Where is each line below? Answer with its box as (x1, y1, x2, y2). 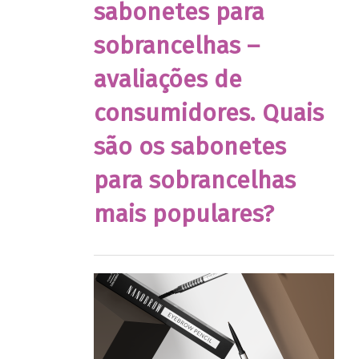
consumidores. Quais (94, 98, 324, 127)
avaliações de (94, 64, 242, 94)
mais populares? (94, 199, 274, 228)
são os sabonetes (94, 131, 286, 161)
